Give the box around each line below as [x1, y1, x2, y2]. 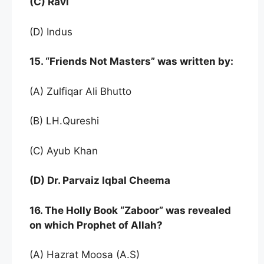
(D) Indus [29, 25, 72, 38]
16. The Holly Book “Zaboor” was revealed [29, 204, 231, 216]
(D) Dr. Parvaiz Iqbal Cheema [29, 174, 170, 186]
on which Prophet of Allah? [29, 219, 163, 231]
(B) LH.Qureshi [29, 115, 99, 127]
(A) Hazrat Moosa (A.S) [29, 249, 140, 260]
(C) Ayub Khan [29, 144, 98, 157]
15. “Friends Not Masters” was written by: [29, 55, 233, 67]
